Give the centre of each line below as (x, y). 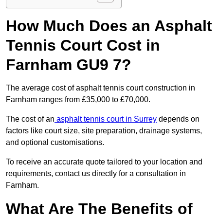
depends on (178, 119)
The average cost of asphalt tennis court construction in (100, 88)
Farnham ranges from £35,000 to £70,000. (79, 100)
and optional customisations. (55, 143)
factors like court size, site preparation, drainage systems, (104, 131)
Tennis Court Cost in (83, 45)
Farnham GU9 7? (69, 65)
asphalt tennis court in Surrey (106, 119)
